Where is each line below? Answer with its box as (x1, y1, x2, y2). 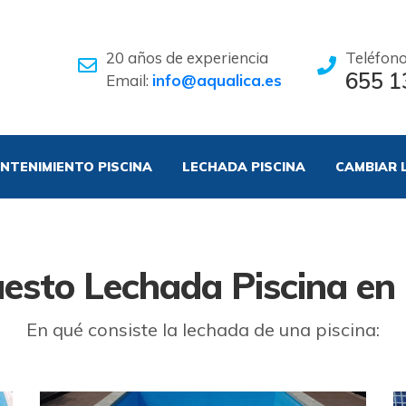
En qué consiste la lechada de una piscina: (26, 318, 380, 341)
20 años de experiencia (105, 47, 268, 67)
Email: (105, 70, 152, 90)
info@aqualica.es (151, 70, 282, 90)
